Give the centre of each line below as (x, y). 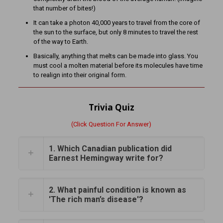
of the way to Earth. (60, 41)
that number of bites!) (64, 8)
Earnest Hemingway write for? (106, 158)
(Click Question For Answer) (111, 124)
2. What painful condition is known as (117, 190)
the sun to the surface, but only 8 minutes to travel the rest (115, 32)
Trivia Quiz (111, 107)
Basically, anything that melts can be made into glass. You (115, 56)
